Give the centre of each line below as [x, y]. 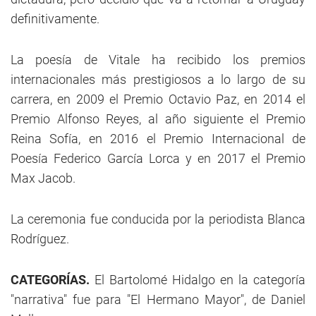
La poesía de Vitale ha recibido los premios [158, 60]
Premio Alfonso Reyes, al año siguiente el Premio [158, 119]
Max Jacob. [43, 178]
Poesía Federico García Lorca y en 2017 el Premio [158, 158]
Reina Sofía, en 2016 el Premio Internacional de [158, 139]
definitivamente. [55, 19]
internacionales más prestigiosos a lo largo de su [158, 79]
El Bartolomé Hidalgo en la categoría [200, 280]
